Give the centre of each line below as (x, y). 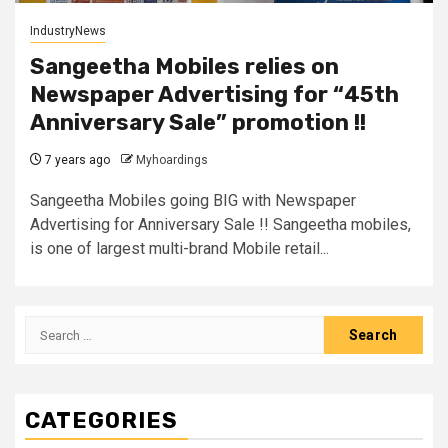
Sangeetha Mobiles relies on (184, 66)
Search (51, 326)
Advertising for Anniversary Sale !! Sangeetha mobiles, (220, 224)
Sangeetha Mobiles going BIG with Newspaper (193, 200)
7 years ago (76, 160)
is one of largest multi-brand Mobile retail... (179, 248)
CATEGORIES (101, 420)
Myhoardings (172, 160)
